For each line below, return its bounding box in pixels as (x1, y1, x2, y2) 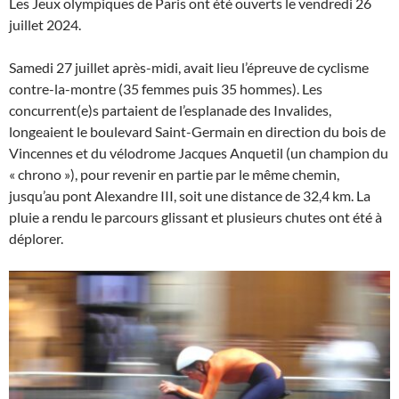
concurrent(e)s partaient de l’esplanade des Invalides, (9, 101, 331, 118)
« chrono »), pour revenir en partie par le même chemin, (9, 165, 339, 183)
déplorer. (9, 229, 63, 247)
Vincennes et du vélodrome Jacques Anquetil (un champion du (9, 143, 388, 161)
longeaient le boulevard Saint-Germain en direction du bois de (9, 122, 386, 140)
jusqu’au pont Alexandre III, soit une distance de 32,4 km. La (9, 186, 370, 204)
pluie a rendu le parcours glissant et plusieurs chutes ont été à (9, 208, 382, 225)
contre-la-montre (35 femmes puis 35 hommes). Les (9, 79, 322, 97)
